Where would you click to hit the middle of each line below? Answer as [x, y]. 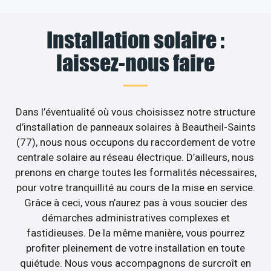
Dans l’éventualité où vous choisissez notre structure [135, 112]
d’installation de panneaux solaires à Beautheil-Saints [135, 127]
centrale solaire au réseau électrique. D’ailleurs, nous [135, 157]
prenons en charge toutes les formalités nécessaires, [135, 172]
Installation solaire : [135, 40]
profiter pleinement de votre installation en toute [135, 248]
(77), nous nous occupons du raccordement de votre [135, 142]
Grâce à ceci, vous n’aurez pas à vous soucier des [135, 202]
